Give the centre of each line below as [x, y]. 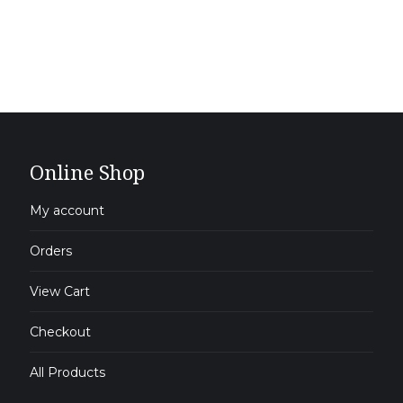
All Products [68, 373]
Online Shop [88, 172]
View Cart [60, 292]
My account [67, 211]
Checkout [61, 332]
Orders [51, 251]
